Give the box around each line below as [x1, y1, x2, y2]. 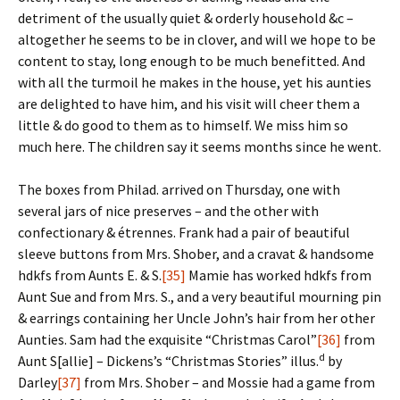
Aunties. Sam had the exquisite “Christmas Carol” [18, 330, 317, 348]
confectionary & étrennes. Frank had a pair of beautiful [18, 223, 350, 241]
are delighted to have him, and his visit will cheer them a [18, 95, 360, 112]
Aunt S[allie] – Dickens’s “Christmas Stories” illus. [18, 352, 319, 370]
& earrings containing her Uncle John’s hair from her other [18, 309, 375, 327]
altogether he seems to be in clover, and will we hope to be [18, 30, 376, 48]
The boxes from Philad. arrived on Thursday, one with [18, 180, 340, 198]
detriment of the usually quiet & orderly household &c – [18, 9, 354, 27]
